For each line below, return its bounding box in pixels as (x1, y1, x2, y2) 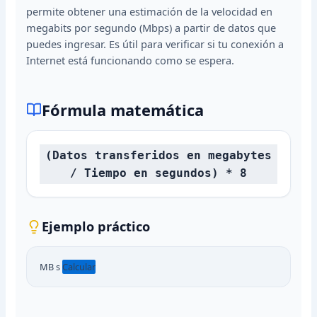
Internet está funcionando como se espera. (26, 52, 235, 67)
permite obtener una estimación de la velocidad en (26, 4, 273, 18)
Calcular (62, 260, 96, 273)
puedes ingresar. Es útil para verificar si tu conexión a (26, 36, 284, 51)
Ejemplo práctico (41, 217, 150, 235)
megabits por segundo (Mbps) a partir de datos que (26, 20, 277, 35)
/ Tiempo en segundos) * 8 (70, 166, 247, 180)
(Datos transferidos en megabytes (45, 148, 272, 162)
